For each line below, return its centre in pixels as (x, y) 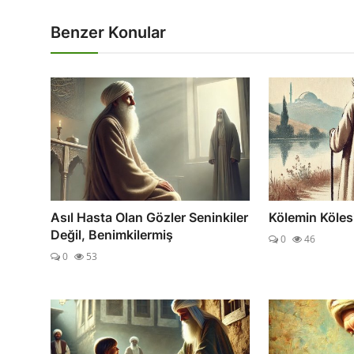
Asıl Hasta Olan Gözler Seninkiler (149, 217)
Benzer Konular (108, 33)
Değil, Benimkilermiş (112, 234)
